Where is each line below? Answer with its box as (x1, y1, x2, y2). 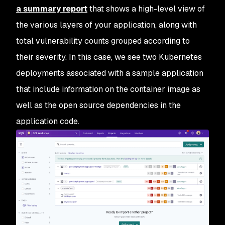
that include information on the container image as (16, 83, 200, 94)
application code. (16, 116, 79, 127)
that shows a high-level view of (87, 3, 205, 14)
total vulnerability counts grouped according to (16, 35, 190, 46)
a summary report (16, 3, 87, 14)
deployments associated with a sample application (16, 67, 203, 78)
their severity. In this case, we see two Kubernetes (16, 51, 202, 62)
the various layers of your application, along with (16, 19, 197, 30)
